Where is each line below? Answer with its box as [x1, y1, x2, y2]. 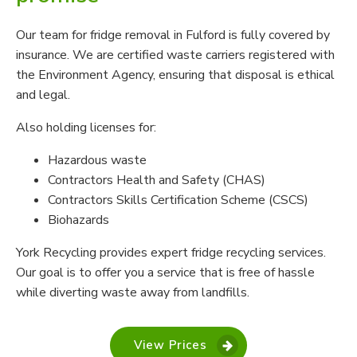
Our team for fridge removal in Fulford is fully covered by [16, 26, 330, 45]
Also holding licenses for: [16, 119, 156, 137]
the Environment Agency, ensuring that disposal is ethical [16, 66, 335, 84]
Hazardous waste [48, 151, 147, 170]
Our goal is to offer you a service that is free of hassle [16, 264, 315, 282]
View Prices [133, 337, 207, 354]
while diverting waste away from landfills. [16, 284, 249, 302]
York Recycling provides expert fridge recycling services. [16, 244, 326, 262]
